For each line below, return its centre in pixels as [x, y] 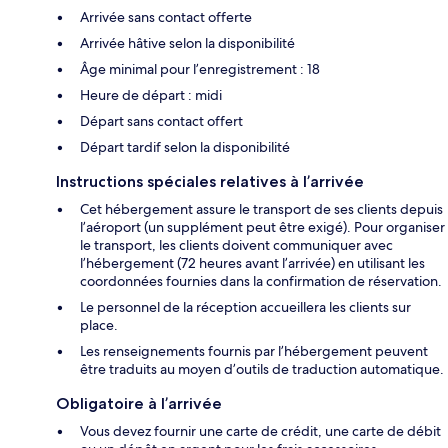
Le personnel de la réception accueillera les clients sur [245, 306]
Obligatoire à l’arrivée [139, 403]
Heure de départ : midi [151, 94]
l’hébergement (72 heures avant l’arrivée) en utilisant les [252, 262]
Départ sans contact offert [161, 120]
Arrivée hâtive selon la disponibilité [187, 42]
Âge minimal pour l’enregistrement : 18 [200, 68]
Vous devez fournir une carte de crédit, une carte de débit [260, 430]
